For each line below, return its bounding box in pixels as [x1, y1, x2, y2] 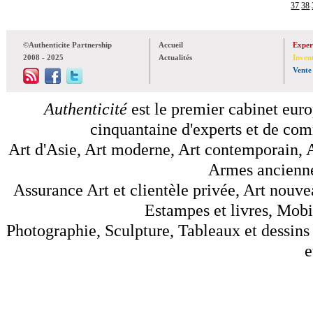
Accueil [159, 40, 183, 49]
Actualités [159, 52, 192, 61]
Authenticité [44, 99, 128, 118]
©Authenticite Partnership [23, 40, 112, 49]
